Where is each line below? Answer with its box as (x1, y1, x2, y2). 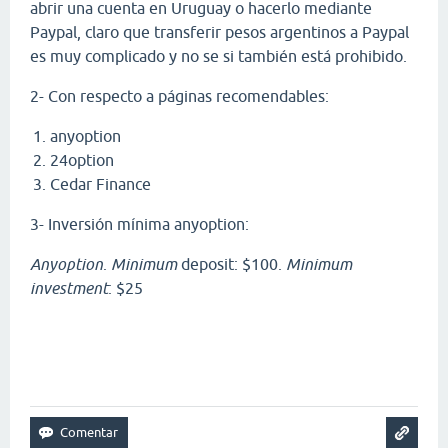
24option (50, 151, 114, 170)
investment (30, 279, 108, 298)
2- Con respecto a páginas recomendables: (30, 87, 329, 106)
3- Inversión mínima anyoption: (30, 215, 249, 234)
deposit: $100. (177, 255, 286, 274)
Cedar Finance (50, 175, 151, 194)
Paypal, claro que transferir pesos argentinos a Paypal (30, 23, 409, 42)
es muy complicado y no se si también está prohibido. (30, 47, 407, 66)
